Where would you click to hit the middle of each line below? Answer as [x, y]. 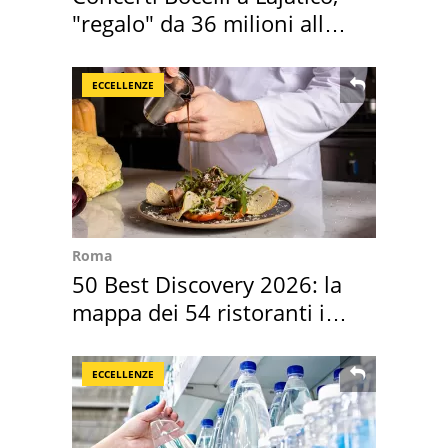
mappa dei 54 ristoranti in [205, 311]
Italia [97, 339]
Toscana [114, 50]
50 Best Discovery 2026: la [207, 283]
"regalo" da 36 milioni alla [204, 22]
